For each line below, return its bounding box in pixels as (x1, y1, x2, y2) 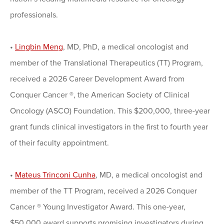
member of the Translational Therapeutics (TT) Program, (10, 58, 203, 68)
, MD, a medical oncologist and (95, 170, 202, 180)
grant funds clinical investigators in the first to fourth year (10, 122, 208, 132)
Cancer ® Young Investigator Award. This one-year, (10, 202, 185, 212)
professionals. (10, 10, 60, 20)
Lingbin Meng (15, 42, 63, 52)
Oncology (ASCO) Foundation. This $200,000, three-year (10, 106, 210, 116)
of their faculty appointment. (10, 138, 109, 148)
